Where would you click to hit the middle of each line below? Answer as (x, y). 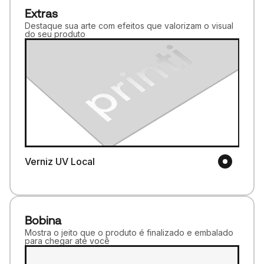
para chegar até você (67, 240)
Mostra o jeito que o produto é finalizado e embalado (129, 232)
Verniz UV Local (60, 161)
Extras (41, 14)
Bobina (43, 220)
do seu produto (55, 34)
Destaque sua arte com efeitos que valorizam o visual (129, 26)
